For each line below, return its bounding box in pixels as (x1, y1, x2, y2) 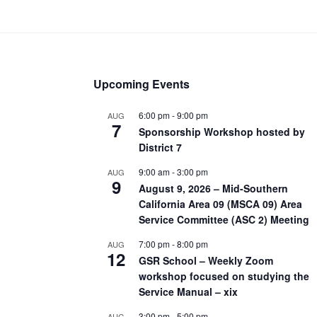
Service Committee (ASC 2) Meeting (139, 212, 309, 226)
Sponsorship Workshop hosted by (139, 124, 305, 139)
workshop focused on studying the (139, 268, 309, 283)
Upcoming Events (93, 75, 190, 92)
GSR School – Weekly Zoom (139, 253, 273, 267)
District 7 (139, 139, 182, 154)
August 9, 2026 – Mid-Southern (139, 180, 288, 195)
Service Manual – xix (139, 284, 238, 299)
